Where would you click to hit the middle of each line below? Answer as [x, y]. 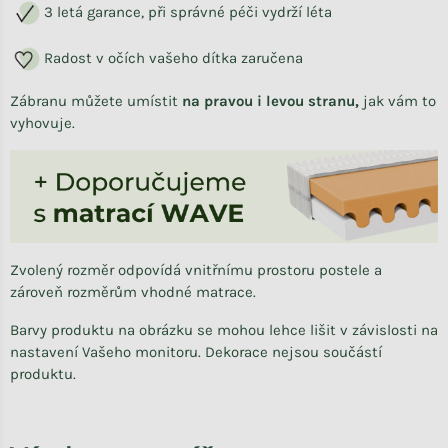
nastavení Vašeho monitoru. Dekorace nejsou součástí [196, 352]
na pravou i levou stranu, [270, 101]
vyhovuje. [42, 123]
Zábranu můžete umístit [96, 101]
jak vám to [399, 101]
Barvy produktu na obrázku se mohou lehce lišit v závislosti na [224, 330]
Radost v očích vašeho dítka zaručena [171, 57]
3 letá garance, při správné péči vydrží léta [186, 11]
